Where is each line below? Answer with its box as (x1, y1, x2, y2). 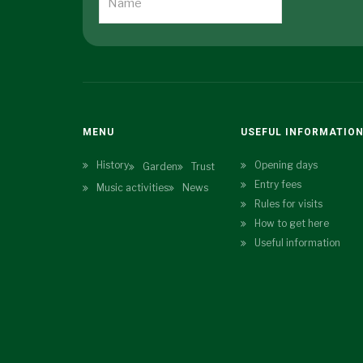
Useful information (254, 237, 340, 249)
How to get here (254, 217, 329, 229)
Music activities (96, 181, 169, 194)
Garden (143, 160, 177, 173)
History (96, 159, 129, 171)
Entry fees (254, 178, 301, 190)
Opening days (254, 159, 318, 171)
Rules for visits (254, 198, 322, 210)
